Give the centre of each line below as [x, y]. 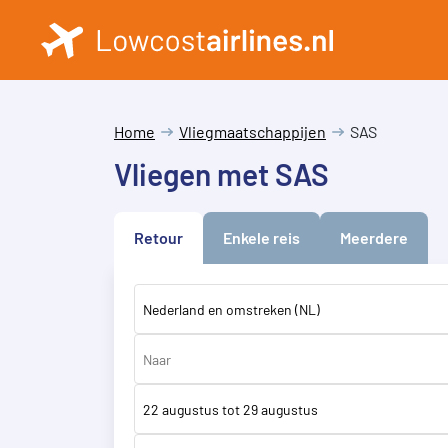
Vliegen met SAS [221, 174]
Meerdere [374, 237]
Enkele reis [261, 237]
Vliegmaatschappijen [252, 131]
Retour [158, 237]
